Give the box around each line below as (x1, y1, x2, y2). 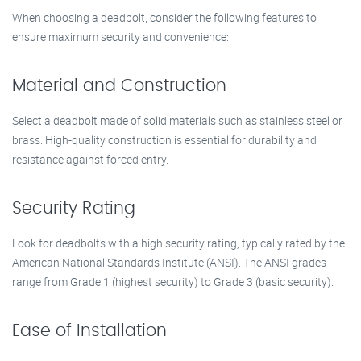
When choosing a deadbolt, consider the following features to (12, 10, 317, 25)
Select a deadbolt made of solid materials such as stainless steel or (12, 113, 342, 128)
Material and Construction (12, 77, 226, 94)
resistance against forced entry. (12, 151, 168, 167)
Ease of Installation (12, 322, 167, 339)
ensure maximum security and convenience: (12, 29, 229, 44)
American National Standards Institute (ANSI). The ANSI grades (12, 255, 326, 270)
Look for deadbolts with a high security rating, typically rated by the (12, 235, 345, 251)
